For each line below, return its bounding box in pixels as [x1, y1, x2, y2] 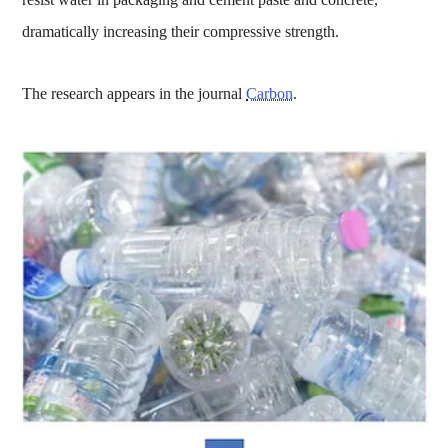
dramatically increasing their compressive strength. [22, 22, 340, 40]
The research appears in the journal [22, 84, 247, 102]
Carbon [246, 84, 294, 102]
